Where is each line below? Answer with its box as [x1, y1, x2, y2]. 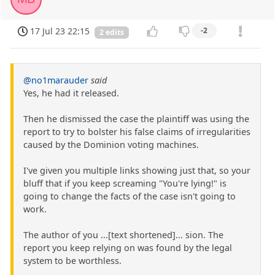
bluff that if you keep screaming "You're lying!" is [23, 177, 227, 189]
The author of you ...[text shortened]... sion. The [23, 229, 223, 241]
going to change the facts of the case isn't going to [23, 190, 236, 202]
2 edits [99, 26, 124, 37]
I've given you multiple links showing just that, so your [23, 165, 250, 176]
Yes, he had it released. [23, 87, 119, 99]
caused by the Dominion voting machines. [23, 139, 199, 150]
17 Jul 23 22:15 [30, 25, 90, 37]
